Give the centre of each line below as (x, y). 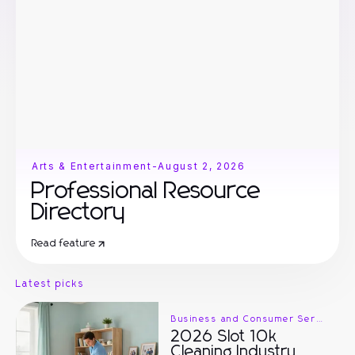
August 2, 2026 (202, 166)
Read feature (64, 244)
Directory (79, 212)
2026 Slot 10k (224, 337)
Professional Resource (147, 191)
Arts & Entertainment (92, 166)
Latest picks (51, 284)
